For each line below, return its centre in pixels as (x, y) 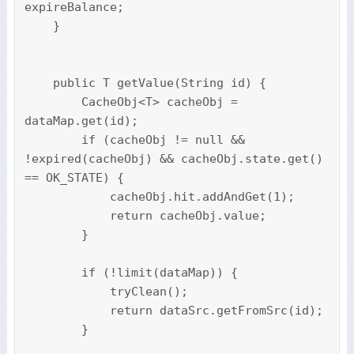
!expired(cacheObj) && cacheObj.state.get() (173, 159)
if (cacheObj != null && (53, 140)
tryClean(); (67, 292)
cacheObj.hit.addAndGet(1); (67, 197)
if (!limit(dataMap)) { (53, 273)
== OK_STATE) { (74, 178)
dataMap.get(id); (81, 121)
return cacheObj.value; (67, 216)
